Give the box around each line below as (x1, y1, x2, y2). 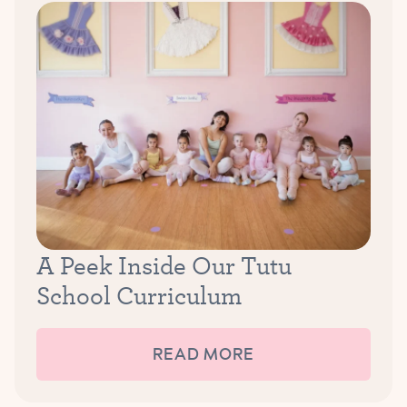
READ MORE (152, 343, 255, 365)
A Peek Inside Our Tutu (36, 247, 292, 282)
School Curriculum (36, 277, 247, 312)
